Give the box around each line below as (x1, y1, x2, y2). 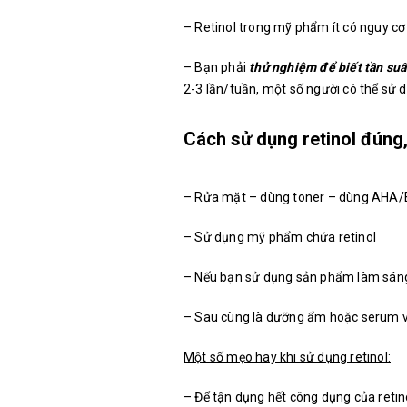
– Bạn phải (184, 60, 250, 75)
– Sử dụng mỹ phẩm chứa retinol (184, 230, 376, 245)
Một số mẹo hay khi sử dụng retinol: (184, 350, 391, 365)
